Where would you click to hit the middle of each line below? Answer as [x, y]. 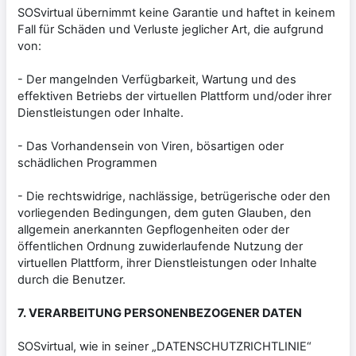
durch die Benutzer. [72, 279]
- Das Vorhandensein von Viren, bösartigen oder [151, 146]
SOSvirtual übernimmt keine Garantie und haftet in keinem [176, 12]
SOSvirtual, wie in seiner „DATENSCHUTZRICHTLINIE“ [164, 346]
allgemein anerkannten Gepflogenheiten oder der [153, 229]
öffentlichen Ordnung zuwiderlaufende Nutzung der [160, 246]
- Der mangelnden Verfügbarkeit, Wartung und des [157, 79]
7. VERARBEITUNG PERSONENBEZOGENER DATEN [160, 313]
